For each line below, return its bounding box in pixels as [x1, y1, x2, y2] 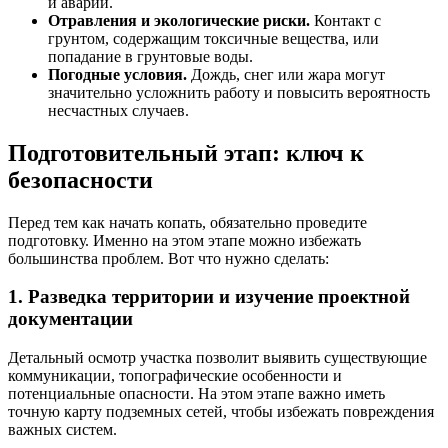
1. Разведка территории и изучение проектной [8, 286, 410, 308]
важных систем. [8, 421, 117, 439]
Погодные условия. [48, 65, 187, 83]
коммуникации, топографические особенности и [8, 367, 342, 385]
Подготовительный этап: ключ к [8, 139, 364, 166]
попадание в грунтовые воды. [48, 47, 253, 65]
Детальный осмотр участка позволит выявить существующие [8, 349, 427, 367]
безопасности [8, 166, 153, 193]
